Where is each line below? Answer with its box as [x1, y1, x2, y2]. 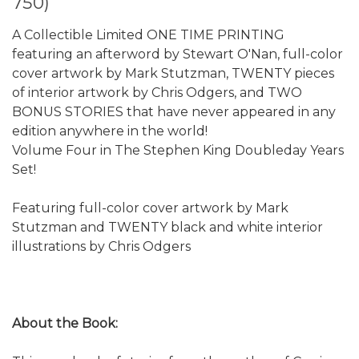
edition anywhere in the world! [12, 123, 208, 139]
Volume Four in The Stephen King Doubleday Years [12, 142, 344, 158]
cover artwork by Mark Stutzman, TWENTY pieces [12, 65, 334, 81]
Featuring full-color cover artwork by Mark [12, 200, 288, 216]
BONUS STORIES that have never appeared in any [12, 103, 336, 119]
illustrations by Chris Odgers [12, 238, 191, 254]
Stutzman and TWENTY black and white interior [12, 219, 323, 235]
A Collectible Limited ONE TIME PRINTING [12, 26, 284, 42]
